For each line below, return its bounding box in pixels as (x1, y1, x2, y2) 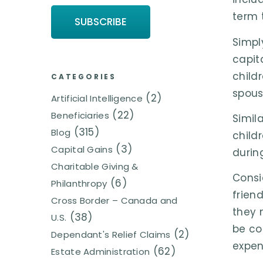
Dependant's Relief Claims (51, 228, 171, 241)
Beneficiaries (51, 109, 109, 122)
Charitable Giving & (51, 160, 139, 173)
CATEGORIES (51, 72, 116, 82)
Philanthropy (51, 177, 107, 190)
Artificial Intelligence (51, 92, 143, 105)
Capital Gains (51, 143, 113, 156)
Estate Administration (51, 245, 150, 258)
